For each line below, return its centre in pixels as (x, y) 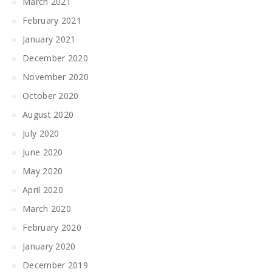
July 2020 (41, 134)
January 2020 (49, 246)
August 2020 (48, 115)
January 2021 (49, 39)
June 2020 (43, 152)
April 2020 (43, 190)
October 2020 (51, 96)
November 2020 (56, 77)
